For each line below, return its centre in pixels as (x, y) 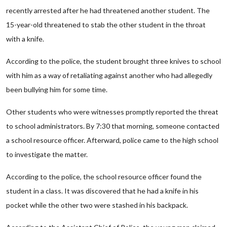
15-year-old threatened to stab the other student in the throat (106, 25)
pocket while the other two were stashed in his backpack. (97, 205)
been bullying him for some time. (57, 89)
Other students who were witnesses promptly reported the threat (112, 112)
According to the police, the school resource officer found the (104, 177)
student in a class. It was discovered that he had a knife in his (102, 191)
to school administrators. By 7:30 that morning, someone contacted (113, 126)
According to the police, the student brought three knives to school (113, 61)
